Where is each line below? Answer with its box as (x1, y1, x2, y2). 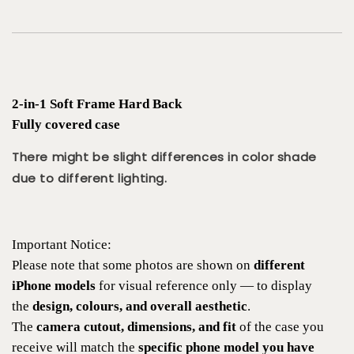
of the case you (236, 318, 324, 334)
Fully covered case (12, 116, 120, 132)
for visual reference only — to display (96, 277, 312, 293)
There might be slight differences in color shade (12, 148, 317, 165)
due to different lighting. (12, 169, 168, 186)
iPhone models (12, 277, 96, 293)
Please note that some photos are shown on (12, 257, 254, 273)
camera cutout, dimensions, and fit (36, 318, 236, 334)
